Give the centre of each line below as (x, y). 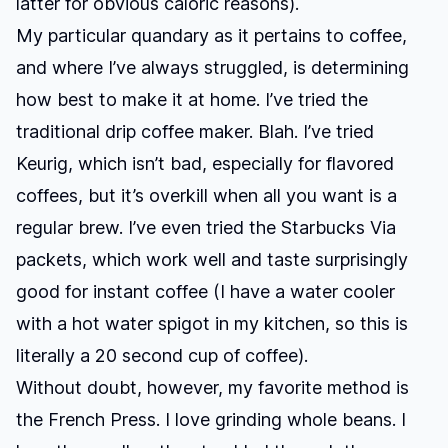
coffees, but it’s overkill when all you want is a (206, 195)
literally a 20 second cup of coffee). (162, 355)
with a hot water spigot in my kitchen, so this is (212, 323)
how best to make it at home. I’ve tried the (192, 99)
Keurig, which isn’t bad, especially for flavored (205, 163)
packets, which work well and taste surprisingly (212, 259)
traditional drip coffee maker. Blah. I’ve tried (195, 131)
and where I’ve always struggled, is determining (212, 67)
